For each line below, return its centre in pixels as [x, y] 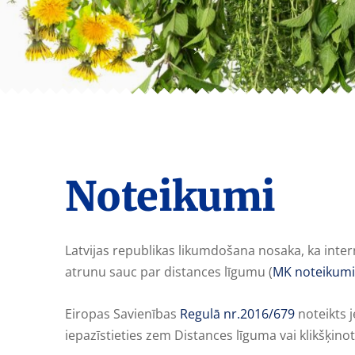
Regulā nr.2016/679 [237, 313]
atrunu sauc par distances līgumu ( [169, 272]
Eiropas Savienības [122, 313]
